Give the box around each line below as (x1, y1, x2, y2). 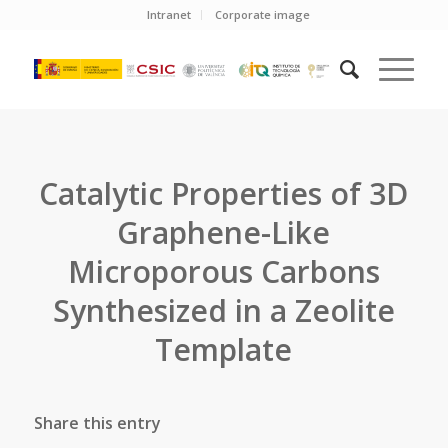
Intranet (147, 7, 192, 22)
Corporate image (215, 7, 311, 22)
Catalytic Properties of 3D (39, 173, 409, 214)
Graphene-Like (117, 212, 331, 253)
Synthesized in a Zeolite (52, 290, 395, 331)
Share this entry (33, 412, 161, 434)
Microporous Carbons (67, 251, 380, 292)
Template (155, 329, 293, 370)
